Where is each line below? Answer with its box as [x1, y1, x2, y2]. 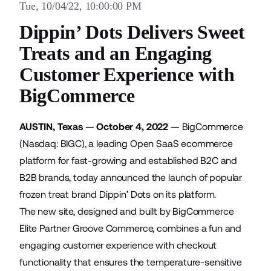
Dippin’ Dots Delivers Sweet [19, 21, 245, 43]
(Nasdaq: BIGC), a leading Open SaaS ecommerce [19, 138, 233, 149]
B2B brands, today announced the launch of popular [19, 172, 243, 183]
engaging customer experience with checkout [19, 240, 217, 251]
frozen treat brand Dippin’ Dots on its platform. [19, 189, 217, 200]
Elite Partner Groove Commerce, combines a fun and [19, 223, 242, 234]
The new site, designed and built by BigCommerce [19, 206, 234, 217]
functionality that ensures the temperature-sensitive [19, 256, 242, 268]
